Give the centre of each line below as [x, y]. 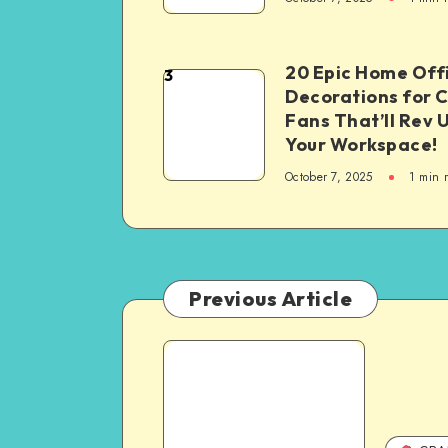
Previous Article [270, 298]
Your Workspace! [361, 144]
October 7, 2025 [329, 177]
